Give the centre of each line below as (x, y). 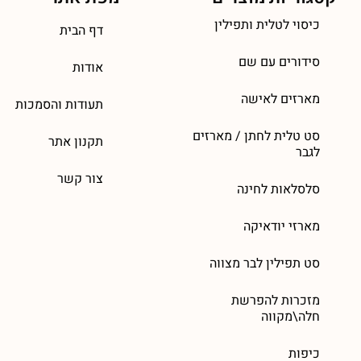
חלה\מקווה (290, 316)
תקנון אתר (76, 141)
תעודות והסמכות (60, 104)
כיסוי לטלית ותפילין (267, 25)
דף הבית (82, 30)
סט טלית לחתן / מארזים (256, 136)
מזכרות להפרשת (276, 300)
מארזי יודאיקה (282, 226)
